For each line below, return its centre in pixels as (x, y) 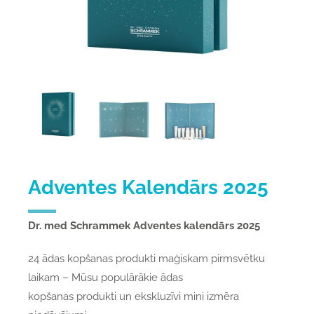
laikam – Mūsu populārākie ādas (105, 278)
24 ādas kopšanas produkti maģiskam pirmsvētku (146, 259)
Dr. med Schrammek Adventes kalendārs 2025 (144, 226)
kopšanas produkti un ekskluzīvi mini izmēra (133, 297)
